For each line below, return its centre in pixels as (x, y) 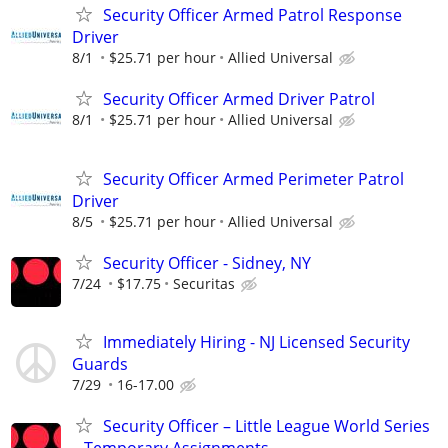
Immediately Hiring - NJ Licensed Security (256, 341)
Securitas (204, 283)
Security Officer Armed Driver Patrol (239, 99)
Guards (100, 363)
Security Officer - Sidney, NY (207, 262)
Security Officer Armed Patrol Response (252, 15)
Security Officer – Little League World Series (266, 426)
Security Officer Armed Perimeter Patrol (253, 178)
